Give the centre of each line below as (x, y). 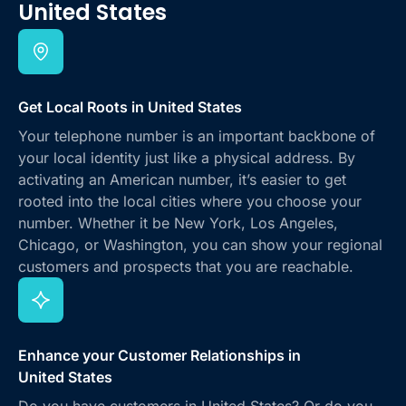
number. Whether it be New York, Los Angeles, (178, 222)
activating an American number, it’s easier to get (182, 179)
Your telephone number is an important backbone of (197, 135)
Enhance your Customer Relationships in (159, 355)
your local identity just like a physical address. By (187, 157)
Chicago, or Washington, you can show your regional (200, 244)
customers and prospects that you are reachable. (186, 266)
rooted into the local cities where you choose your (190, 201)
